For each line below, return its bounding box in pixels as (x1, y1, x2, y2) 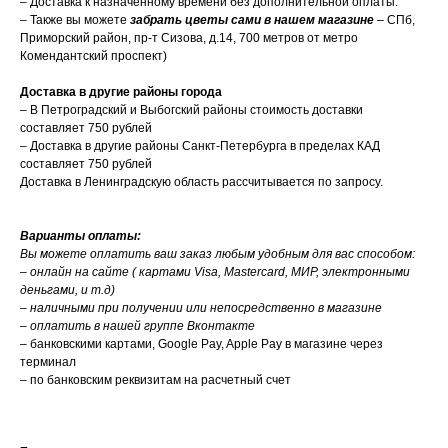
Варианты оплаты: (20, 229, 141, 244)
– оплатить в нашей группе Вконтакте (20, 319, 255, 334)
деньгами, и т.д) (20, 283, 115, 298)
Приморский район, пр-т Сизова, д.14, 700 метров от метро (20, 31, 358, 46)
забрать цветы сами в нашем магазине (130, 13, 374, 28)
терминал (20, 355, 76, 370)
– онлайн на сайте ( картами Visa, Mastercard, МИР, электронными (20, 265, 410, 280)
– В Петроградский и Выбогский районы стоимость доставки (20, 103, 363, 118)
